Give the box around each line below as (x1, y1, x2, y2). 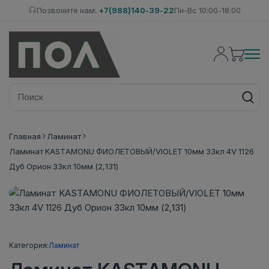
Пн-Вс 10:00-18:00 (174, 5, 241, 15)
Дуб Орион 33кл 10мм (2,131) (9, 161, 118, 171)
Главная (9, 131, 41, 141)
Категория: (9, 240, 49, 250)
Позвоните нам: (36, 5, 98, 15)
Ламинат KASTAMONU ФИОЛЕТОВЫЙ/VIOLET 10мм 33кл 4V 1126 (9, 146, 254, 156)
